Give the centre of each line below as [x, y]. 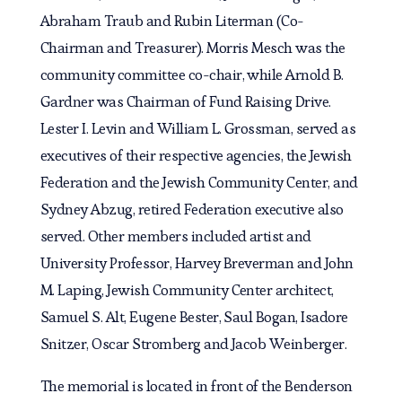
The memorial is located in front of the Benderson [196, 386]
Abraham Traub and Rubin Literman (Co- [172, 21]
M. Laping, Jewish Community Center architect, [188, 290]
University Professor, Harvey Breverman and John [197, 263]
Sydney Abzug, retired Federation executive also [192, 210]
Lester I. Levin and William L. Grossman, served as [198, 129]
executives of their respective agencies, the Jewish [196, 156]
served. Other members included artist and [175, 236]
